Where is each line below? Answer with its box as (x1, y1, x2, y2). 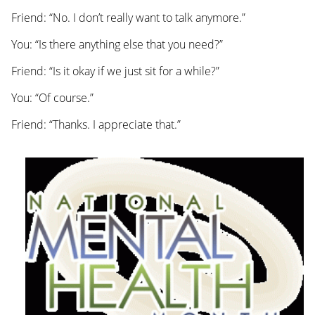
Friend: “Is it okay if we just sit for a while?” (11, 63, 219, 79)
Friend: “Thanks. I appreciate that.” (11, 117, 181, 133)
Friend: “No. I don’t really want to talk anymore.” (11, 10, 245, 26)
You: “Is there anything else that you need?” (11, 37, 223, 53)
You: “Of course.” (11, 90, 94, 106)
